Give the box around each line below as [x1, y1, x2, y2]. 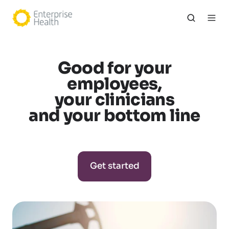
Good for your [57, 57, 172, 78]
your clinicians [54, 89, 175, 110]
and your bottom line [29, 105, 200, 126]
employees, [67, 73, 162, 94]
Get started [89, 161, 140, 172]
